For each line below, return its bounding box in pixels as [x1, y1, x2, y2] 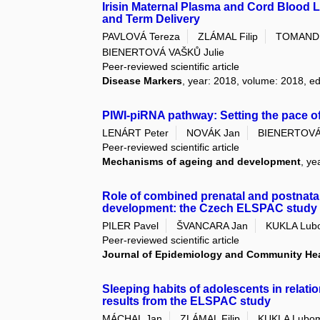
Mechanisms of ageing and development [102, 155, 301, 167]
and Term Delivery [102, 12, 201, 25]
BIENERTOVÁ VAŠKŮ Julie [102, 46, 225, 58]
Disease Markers [102, 74, 183, 86]
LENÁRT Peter [102, 126, 169, 139]
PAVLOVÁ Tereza [102, 31, 181, 43]
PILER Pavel [102, 220, 159, 232]
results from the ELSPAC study [102, 295, 271, 308]
